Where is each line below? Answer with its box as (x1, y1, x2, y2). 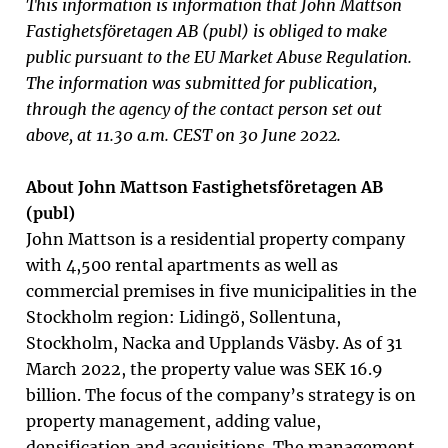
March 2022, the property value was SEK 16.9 (26, 359, 383, 379)
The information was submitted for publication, (26, 73, 377, 93)
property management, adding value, (26, 411, 321, 431)
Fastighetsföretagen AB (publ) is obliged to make (26, 21, 387, 41)
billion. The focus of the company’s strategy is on (26, 385, 416, 405)
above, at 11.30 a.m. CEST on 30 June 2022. (26, 125, 341, 145)
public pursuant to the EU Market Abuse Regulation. (26, 47, 412, 67)
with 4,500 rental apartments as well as (26, 255, 338, 275)
